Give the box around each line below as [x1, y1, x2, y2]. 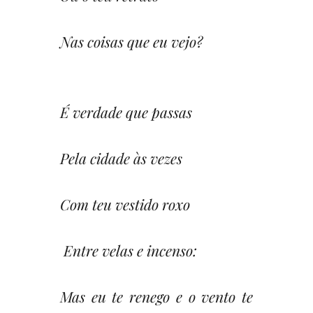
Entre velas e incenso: [60, 240, 197, 260]
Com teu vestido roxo [60, 194, 190, 214]
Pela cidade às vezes [60, 147, 182, 168]
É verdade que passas [60, 101, 192, 122]
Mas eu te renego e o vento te [60, 286, 253, 306]
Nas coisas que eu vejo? [60, 31, 203, 51]
